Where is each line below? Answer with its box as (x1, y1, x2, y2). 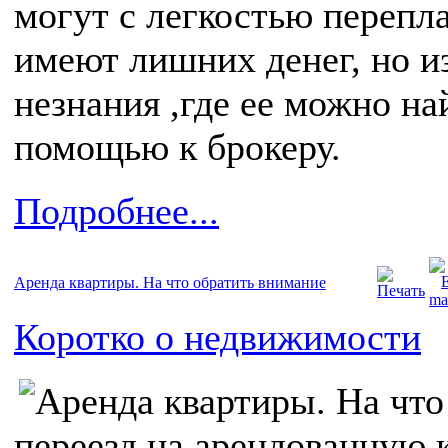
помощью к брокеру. (14, 126, 341, 169)
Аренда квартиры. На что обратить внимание (14, 274, 326, 292)
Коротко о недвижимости (14, 316, 421, 359)
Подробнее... (14, 190, 219, 233)
